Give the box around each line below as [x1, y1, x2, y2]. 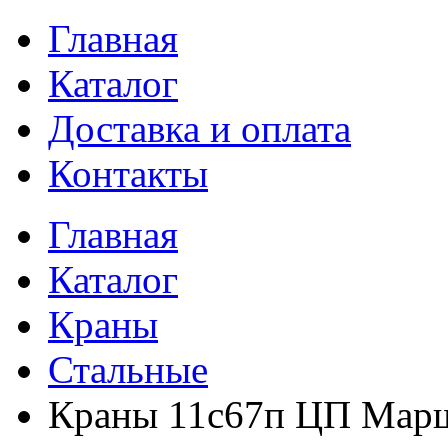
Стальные [48, 348, 208, 391]
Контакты [48, 152, 208, 195]
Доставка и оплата [48, 107, 351, 150]
